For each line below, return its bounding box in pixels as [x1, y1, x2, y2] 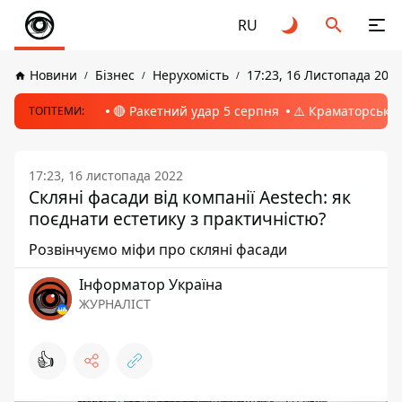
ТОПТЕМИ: [29, 103, 84, 118]
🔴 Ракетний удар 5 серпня [113, 102, 279, 119]
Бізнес [95, 66, 135, 83]
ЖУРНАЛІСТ [79, 295, 151, 312]
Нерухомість [153, 66, 229, 83]
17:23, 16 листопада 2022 [29, 167, 183, 184]
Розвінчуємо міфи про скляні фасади [29, 240, 287, 259]
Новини [30, 66, 77, 83]
